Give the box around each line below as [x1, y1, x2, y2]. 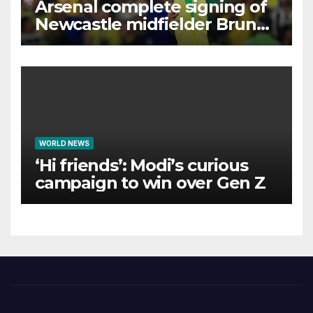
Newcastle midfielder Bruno [35, 14, 267, 34]
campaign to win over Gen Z [35, 173, 265, 193]
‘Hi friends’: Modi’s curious [35, 155, 248, 175]
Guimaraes [35, 31, 124, 52]
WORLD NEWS [39, 139, 89, 147]
